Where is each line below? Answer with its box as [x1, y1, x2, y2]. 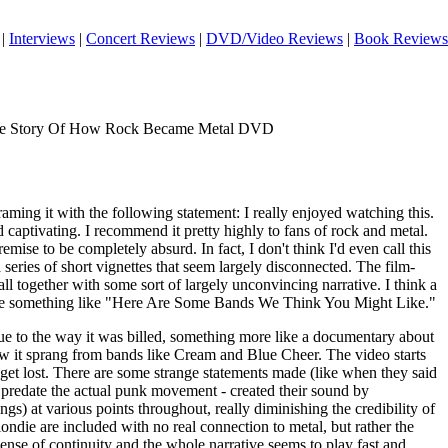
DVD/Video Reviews [206, 30, 343, 47]
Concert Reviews [86, 30, 195, 47]
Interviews [9, 30, 75, 47]
